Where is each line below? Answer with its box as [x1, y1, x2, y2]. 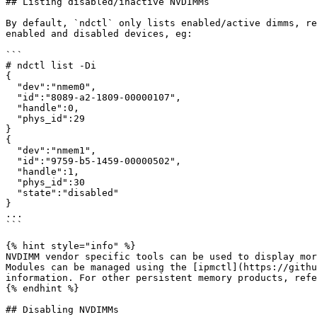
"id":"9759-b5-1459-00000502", [6, 156, 17, 166]
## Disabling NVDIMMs [6, 304, 119, 315]
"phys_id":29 [6, 113, 17, 124]
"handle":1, [6, 166, 17, 177]
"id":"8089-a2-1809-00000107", [6, 92, 17, 103]
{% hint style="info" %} [6, 241, 136, 251]
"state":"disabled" [6, 188, 17, 198]
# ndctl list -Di [6, 60, 96, 71]
